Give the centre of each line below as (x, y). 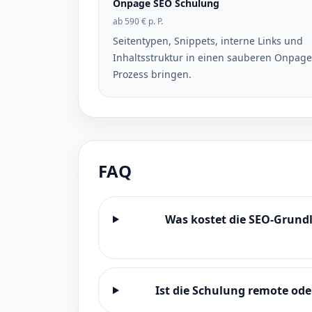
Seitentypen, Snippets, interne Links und (208, 41)
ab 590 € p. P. (138, 21)
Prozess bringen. (152, 74)
